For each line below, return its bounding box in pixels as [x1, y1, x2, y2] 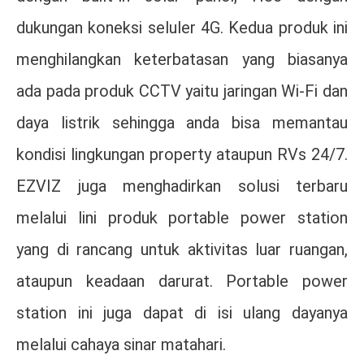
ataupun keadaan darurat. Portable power [16, 271, 348, 292]
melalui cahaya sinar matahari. [16, 335, 226, 355]
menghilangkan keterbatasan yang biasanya [16, 50, 348, 70]
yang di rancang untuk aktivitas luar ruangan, [16, 240, 348, 260]
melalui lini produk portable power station [16, 208, 348, 228]
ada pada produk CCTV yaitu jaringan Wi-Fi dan [16, 81, 348, 102]
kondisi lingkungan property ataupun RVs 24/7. [16, 145, 348, 165]
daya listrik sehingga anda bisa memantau [16, 113, 348, 133]
